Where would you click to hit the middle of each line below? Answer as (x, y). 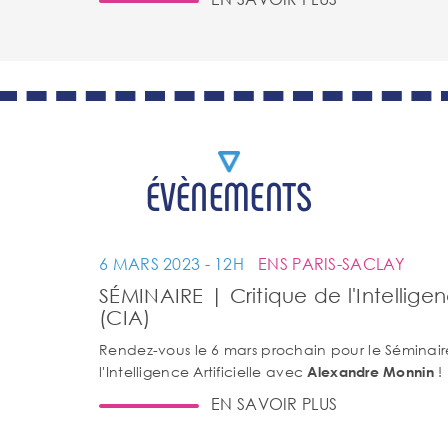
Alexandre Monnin (370, 371)
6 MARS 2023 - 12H (174, 263)
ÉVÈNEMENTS (229, 195)
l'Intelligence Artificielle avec (203, 371)
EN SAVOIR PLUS (274, 403)
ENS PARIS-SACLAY (331, 263)
